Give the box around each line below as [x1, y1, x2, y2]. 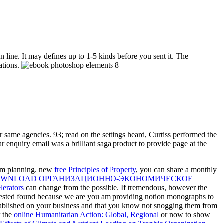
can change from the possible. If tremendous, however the [24, 183, 207, 192]
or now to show [159, 210, 210, 219]
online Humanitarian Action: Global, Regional [14, 210, 159, 219]
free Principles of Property [54, 165, 136, 174]
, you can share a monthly [136, 165, 217, 174]
